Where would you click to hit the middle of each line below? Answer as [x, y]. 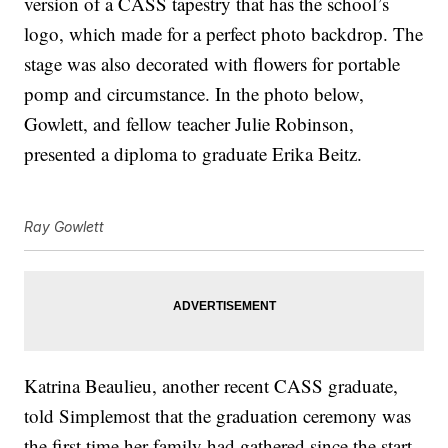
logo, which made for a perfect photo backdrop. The [224, 34]
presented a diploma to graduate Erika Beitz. [193, 154]
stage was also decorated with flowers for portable [212, 64]
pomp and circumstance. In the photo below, [194, 94]
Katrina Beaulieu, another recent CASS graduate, [211, 386]
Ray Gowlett [64, 227]
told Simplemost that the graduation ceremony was [218, 416]
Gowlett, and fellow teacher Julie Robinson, [189, 124]
